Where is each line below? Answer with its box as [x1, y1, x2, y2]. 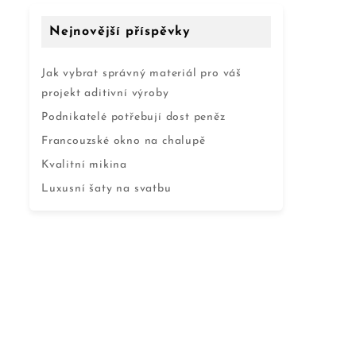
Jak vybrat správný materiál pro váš [41, 68, 242, 79]
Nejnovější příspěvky [49, 25, 191, 38]
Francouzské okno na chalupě [41, 135, 206, 147]
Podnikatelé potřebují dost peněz [41, 111, 226, 123]
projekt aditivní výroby [41, 87, 169, 99]
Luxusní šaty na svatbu [41, 183, 172, 195]
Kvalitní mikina [41, 159, 127, 171]
